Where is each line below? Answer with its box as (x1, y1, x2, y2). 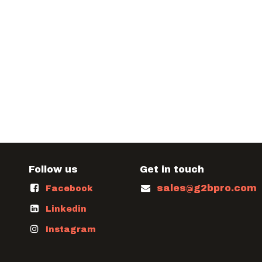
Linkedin (45, 205, 87, 213)
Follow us (29, 164, 78, 174)
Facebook (45, 184, 93, 193)
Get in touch (140, 164, 204, 174)
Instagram (45, 225, 96, 234)
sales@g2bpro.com (156, 183, 257, 193)
